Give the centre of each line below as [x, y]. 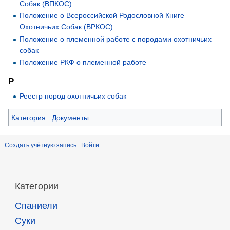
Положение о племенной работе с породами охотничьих [116, 39]
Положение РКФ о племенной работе [83, 62]
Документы [70, 117]
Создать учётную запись [41, 145]
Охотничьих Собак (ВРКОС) [66, 27]
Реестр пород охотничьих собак [73, 96]
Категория [28, 117]
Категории [36, 187]
